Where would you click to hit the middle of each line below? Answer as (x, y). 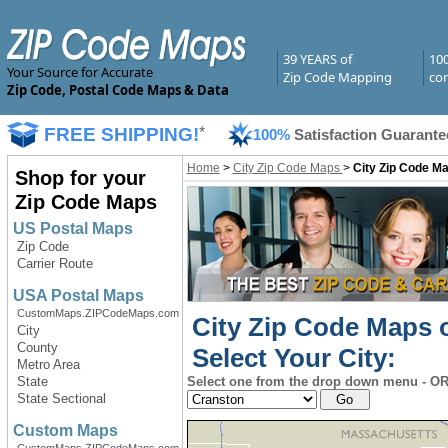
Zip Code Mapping (337, 77)
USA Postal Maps (78, 295)
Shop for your (80, 178)
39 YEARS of (317, 59)
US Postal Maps (72, 228)
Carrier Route (54, 263)
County (37, 347)
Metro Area (48, 364)
